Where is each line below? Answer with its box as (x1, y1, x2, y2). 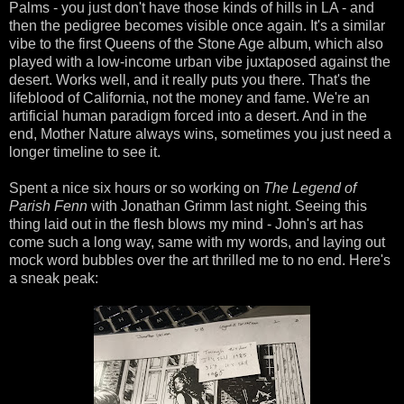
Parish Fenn (9, 197, 87, 214)
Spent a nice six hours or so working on (9, 179, 263, 196)
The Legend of (263, 179, 356, 196)
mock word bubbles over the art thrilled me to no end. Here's (9, 252, 390, 268)
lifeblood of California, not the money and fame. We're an (9, 89, 370, 106)
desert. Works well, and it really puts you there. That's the (9, 71, 371, 87)
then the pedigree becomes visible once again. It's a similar (9, 17, 385, 33)
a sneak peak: (9, 270, 98, 286)
